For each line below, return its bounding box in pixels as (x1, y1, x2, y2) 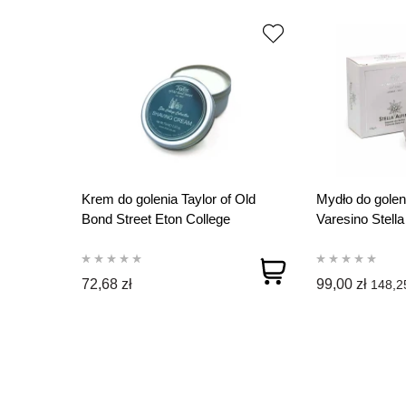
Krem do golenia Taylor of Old (82, 191, 256, 208)
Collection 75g (82, 231, 165, 247)
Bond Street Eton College (82, 211, 230, 227)
